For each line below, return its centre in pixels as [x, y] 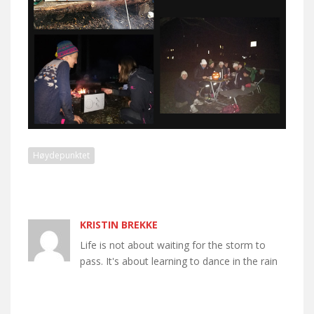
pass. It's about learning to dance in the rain [179, 261]
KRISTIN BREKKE [119, 225]
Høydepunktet [61, 156]
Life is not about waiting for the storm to [173, 245]
